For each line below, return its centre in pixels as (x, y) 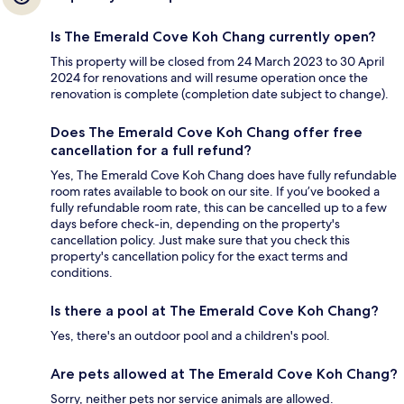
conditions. (82, 273)
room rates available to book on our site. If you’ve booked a (215, 192)
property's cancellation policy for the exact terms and (199, 257)
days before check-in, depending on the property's (195, 224)
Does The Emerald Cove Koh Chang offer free (207, 133)
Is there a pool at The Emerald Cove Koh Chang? (215, 311)
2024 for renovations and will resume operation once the (209, 78)
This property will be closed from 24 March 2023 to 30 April (217, 62)
